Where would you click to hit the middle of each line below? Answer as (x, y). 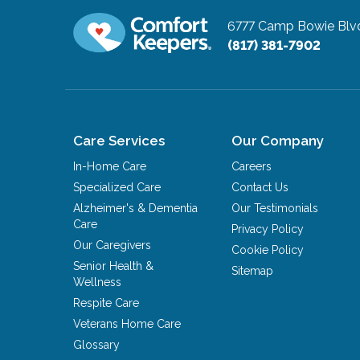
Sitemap (253, 270)
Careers (252, 166)
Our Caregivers (112, 245)
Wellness (98, 282)
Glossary (97, 344)
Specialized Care (117, 187)
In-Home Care (110, 166)
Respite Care (106, 303)
